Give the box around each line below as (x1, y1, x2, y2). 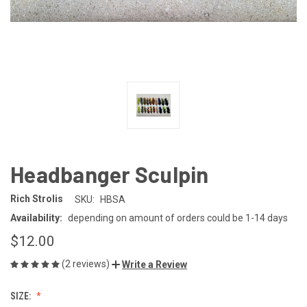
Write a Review (122, 258, 187, 270)
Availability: (10, 212, 62, 223)
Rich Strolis (10, 193, 63, 205)
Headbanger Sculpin (10, 160, 209, 187)
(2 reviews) (62, 258, 112, 269)
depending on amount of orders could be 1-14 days (67, 212, 288, 223)
